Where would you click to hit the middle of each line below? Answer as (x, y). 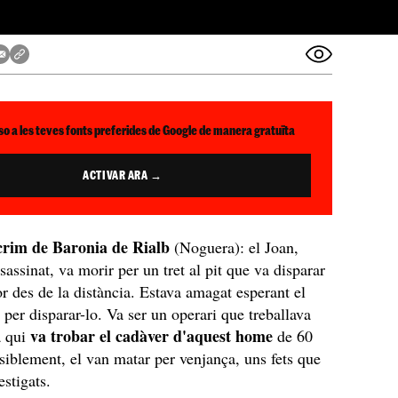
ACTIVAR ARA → (123, 175)
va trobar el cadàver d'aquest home (154, 336)
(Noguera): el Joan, (235, 247)
